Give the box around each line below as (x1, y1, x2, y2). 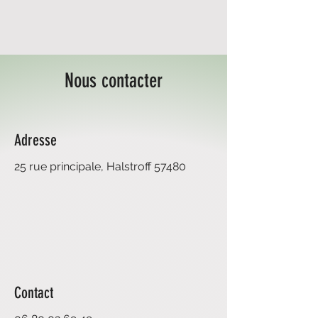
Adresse (14, 130, 57, 150)
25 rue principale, (14, 159, 106, 173)
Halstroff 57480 (106, 159, 186, 173)
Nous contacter (65, 68, 163, 92)
